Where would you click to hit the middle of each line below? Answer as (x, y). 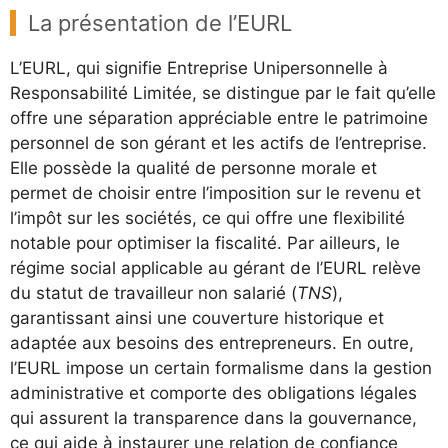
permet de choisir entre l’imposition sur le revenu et (215, 193)
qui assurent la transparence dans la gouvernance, (213, 418)
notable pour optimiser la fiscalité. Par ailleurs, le (205, 243)
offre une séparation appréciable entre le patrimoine (219, 118)
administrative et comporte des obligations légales (213, 393)
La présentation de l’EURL (160, 23)
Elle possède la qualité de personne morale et (193, 168)
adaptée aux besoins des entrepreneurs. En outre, (212, 343)
